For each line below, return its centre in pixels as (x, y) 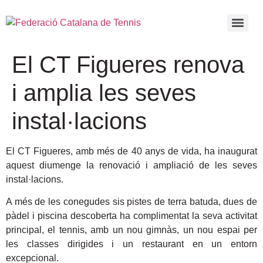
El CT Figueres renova (128, 65)
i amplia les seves (104, 93)
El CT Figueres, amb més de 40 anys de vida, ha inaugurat (131, 151)
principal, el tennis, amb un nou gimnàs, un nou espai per (131, 230)
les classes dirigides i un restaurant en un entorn (131, 244)
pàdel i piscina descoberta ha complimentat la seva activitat (131, 216)
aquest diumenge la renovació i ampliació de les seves (131, 165)
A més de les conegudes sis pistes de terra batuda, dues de (131, 202)
